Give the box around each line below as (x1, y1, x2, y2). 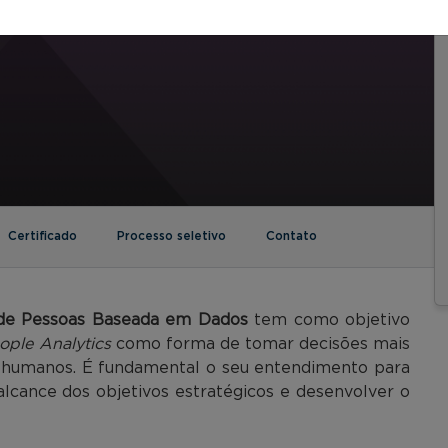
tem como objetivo (247, 311, 411, 328)
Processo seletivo (117, 229, 226, 242)
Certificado (8, 229, 77, 242)
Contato (266, 229, 317, 242)
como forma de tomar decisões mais (110, 335, 411, 352)
